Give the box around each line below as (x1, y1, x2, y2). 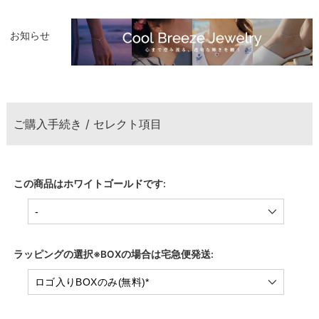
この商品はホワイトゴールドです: (13, 177, 166, 189)
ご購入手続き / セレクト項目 (13, 116, 162, 131)
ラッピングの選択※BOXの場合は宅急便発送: (13, 248, 214, 260)
